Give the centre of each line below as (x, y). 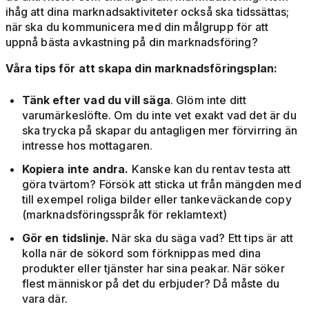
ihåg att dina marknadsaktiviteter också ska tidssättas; (147, 12)
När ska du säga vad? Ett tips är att (203, 238)
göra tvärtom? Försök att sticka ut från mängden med (161, 185)
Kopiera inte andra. (77, 169)
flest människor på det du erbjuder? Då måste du (151, 284)
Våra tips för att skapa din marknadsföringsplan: (141, 69)
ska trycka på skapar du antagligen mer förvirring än (159, 131)
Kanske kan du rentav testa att (211, 169)
